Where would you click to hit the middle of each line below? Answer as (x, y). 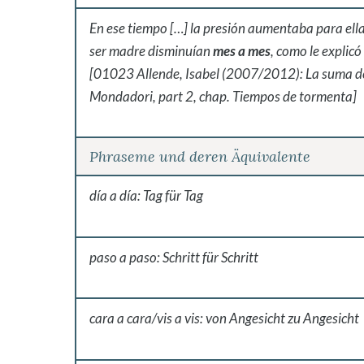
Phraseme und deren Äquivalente (200, 157)
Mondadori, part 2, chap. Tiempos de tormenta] (223, 96)
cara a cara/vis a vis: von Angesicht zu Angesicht (224, 318)
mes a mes (242, 50)
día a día (113, 196)
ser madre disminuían (151, 50)
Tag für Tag (173, 196)
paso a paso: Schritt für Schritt (174, 257)
